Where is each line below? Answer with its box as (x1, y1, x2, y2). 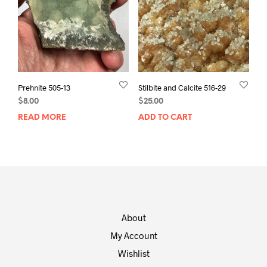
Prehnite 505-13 (18, 83, 70, 93)
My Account (110, 229, 157, 241)
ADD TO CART (138, 114, 192, 122)
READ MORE (18, 114, 66, 122)
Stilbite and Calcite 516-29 (138, 83, 226, 93)
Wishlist (117, 247, 150, 259)
